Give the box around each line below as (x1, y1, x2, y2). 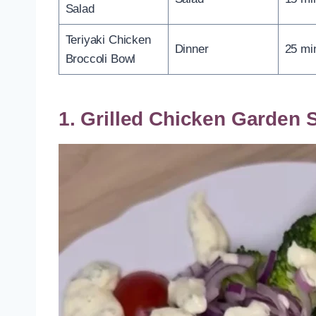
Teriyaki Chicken (65, 32, 151, 47)
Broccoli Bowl (65, 51, 136, 66)
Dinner (174, 42, 209, 56)
